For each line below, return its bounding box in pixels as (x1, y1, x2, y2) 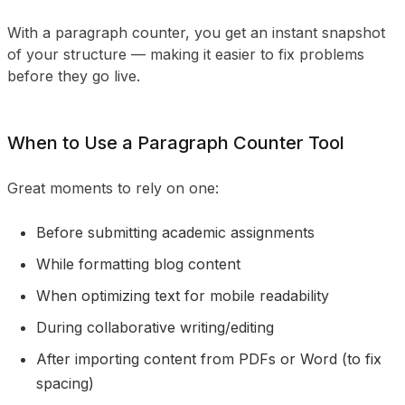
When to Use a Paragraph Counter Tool (7, 132, 344, 154)
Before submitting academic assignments (36, 223, 315, 241)
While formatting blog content (36, 255, 240, 273)
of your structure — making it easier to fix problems (7, 45, 364, 63)
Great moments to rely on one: (7, 179, 219, 197)
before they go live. (7, 67, 140, 85)
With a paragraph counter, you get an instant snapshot (7, 24, 385, 42)
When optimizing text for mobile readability (36, 287, 329, 305)
